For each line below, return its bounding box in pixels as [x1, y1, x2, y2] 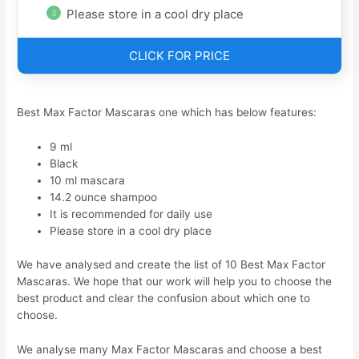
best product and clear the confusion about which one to [17, 291, 311, 305]
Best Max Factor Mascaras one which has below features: [17, 106, 317, 119]
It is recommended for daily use [50, 208, 213, 221]
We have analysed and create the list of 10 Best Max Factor [17, 257, 326, 271]
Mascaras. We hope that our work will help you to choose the [17, 274, 333, 288]
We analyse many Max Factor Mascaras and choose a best [17, 342, 323, 356]
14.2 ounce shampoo [50, 191, 158, 204]
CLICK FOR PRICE [129, 48, 230, 64]
